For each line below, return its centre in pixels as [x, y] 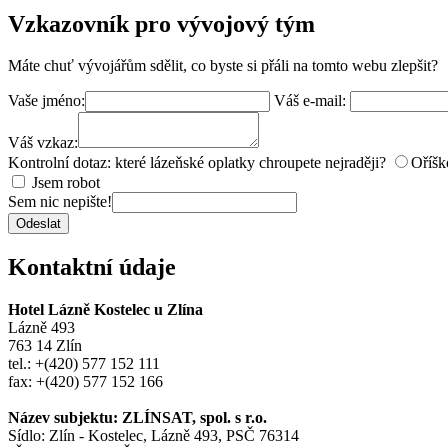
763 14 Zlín [45, 346]
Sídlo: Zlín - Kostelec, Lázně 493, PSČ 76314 [153, 436]
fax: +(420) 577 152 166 [85, 382]
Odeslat [38, 224]
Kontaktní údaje [92, 267]
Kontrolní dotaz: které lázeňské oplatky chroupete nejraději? [197, 163]
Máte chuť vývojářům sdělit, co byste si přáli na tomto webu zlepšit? [223, 66]
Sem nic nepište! [60, 202]
